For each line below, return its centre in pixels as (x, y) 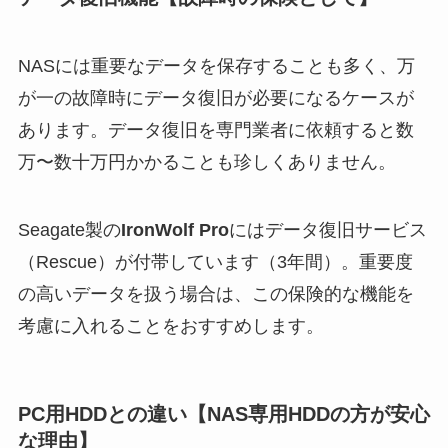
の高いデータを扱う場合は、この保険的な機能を (215, 294)
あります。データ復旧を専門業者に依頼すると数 (215, 130)
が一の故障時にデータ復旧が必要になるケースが (215, 98)
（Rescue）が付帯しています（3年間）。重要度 (215, 262)
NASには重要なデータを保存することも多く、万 (216, 66)
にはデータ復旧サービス (327, 230)
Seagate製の (69, 230)
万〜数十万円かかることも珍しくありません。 (206, 162)
